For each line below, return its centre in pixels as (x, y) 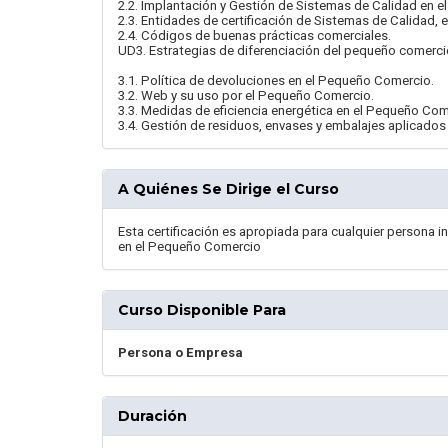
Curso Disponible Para (202, 310)
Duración (152, 416)
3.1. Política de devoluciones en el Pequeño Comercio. (276, 80)
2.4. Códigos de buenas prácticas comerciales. (254, 35)
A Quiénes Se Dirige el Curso (228, 189)
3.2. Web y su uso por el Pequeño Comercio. (246, 95)
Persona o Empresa (180, 352)
